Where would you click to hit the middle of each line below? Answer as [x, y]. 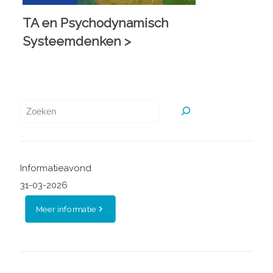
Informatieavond [56, 168]
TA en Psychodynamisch [95, 23]
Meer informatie [66, 209]
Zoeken [40, 105]
